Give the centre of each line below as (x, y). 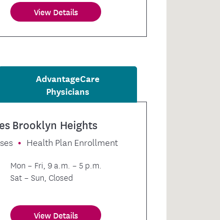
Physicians (68, 91)
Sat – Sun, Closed (42, 177)
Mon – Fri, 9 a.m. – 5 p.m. (56, 165)
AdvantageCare (68, 78)
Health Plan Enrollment (72, 142)
